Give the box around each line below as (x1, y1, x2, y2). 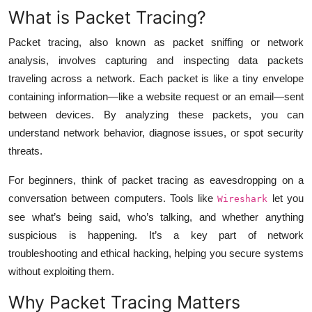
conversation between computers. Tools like (8, 192, 218, 204)
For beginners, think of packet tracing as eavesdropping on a (8, 173, 304, 186)
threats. (8, 144, 42, 157)
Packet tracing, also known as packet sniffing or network (8, 36, 304, 48)
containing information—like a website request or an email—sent (8, 90, 304, 102)
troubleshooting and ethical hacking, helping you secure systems (8, 247, 304, 259)
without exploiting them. (8, 265, 114, 277)
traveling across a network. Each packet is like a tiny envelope (8, 72, 304, 84)
